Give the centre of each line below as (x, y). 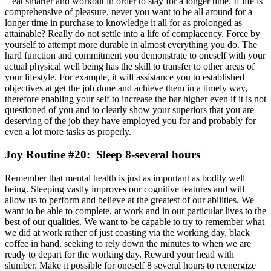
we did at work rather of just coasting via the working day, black (127, 233)
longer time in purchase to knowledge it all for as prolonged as (123, 22)
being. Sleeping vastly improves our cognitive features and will (125, 189)
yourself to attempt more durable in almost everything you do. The (131, 44)
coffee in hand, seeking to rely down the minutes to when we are (128, 244)
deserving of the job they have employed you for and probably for (130, 120)
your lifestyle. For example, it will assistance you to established (125, 77)
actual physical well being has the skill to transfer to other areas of (130, 66)
